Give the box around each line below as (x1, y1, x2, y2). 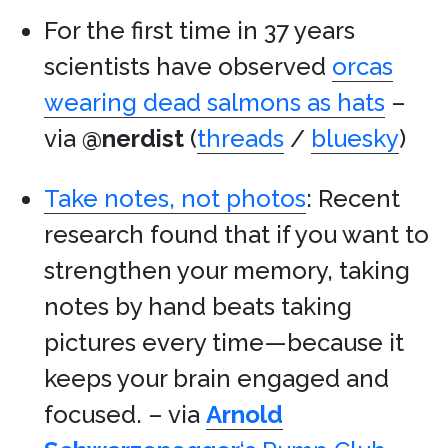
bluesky (311, 124, 399, 154)
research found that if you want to (44, 220, 429, 250)
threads (197, 124, 284, 154)
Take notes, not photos (44, 184, 306, 214)
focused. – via (44, 400, 206, 430)
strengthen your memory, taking (44, 256, 410, 286)
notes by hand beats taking (44, 292, 352, 322)
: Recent (306, 184, 400, 214)
